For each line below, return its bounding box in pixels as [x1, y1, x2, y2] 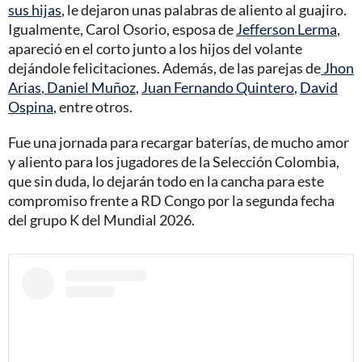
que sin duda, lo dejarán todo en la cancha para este [8, 171, 324, 190]
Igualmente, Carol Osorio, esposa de [8, 19, 236, 38]
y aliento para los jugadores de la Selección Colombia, [8, 152, 339, 170]
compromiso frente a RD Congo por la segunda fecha [8, 191, 335, 209]
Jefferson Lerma [236, 19, 337, 38]
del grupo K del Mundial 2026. [8, 210, 195, 229]
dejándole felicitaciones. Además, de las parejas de [8, 58, 321, 77]
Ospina [8, 97, 53, 116]
